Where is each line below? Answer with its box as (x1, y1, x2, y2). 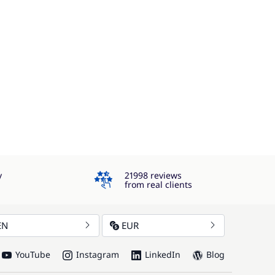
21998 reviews (124, 169, 182, 181)
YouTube (15, 249, 50, 260)
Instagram (76, 249, 119, 260)
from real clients (124, 179, 192, 190)
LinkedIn (144, 249, 180, 260)
